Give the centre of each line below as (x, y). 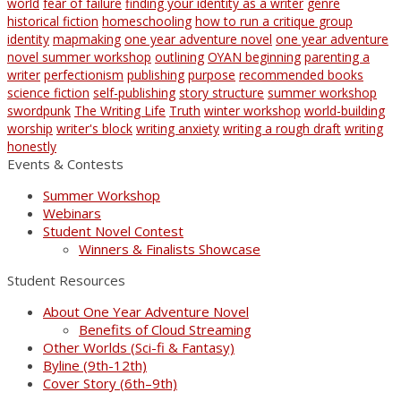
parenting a (337, 56)
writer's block (94, 128)
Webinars (72, 213)
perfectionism (84, 74)
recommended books (301, 74)
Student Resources (66, 280)
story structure (222, 92)
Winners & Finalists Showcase (170, 248)
